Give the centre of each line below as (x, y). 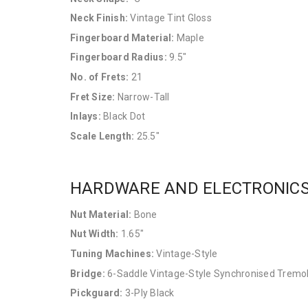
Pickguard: (97, 293)
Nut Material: (101, 214)
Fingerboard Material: (122, 37)
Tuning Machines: (112, 253)
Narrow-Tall (142, 97)
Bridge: (88, 273)
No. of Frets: (100, 77)
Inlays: (86, 117)
